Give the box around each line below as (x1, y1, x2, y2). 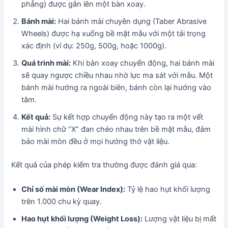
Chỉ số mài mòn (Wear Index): (21, 184, 126, 194)
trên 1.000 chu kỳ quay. (21, 196, 102, 206)
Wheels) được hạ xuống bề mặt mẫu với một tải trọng (21, 29, 206, 39)
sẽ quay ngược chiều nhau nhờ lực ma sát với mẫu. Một (21, 71, 213, 80)
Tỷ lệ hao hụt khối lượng (125, 184, 211, 194)
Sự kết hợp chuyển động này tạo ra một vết (50, 112, 204, 122)
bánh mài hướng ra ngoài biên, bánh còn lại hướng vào (21, 83, 212, 93)
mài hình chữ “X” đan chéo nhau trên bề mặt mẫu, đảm (21, 125, 211, 134)
